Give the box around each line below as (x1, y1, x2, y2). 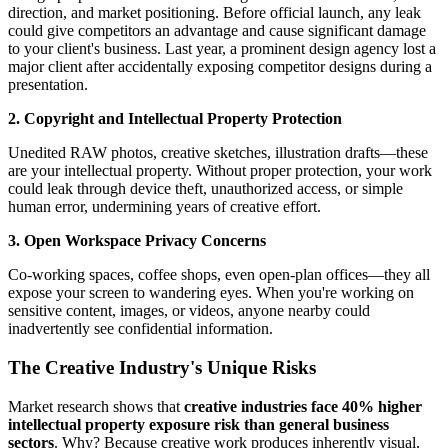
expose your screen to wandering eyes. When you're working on (8, 284, 414, 302)
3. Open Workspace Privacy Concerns (8, 232, 266, 250)
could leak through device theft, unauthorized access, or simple (8, 180, 403, 198)
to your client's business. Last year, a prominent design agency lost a (8, 40, 436, 58)
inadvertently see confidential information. (8, 320, 273, 338)
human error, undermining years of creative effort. (8, 198, 321, 216)
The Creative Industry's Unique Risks (8, 356, 316, 378)
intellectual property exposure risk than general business (8, 415, 389, 433)
